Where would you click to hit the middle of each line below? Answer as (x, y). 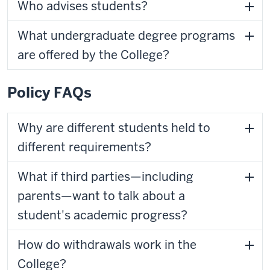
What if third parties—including (105, 177)
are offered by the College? (93, 55)
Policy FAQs (49, 93)
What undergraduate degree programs (126, 36)
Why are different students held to (114, 128)
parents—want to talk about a (101, 196)
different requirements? (84, 147)
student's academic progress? (102, 215)
